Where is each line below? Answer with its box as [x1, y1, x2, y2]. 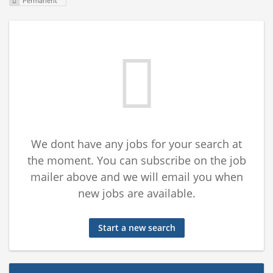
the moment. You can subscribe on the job [27, 153, 246, 168]
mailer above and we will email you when [30, 169, 243, 185]
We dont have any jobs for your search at [31, 136, 242, 152]
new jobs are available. [77, 186, 196, 201]
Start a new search [97, 222, 175, 234]
